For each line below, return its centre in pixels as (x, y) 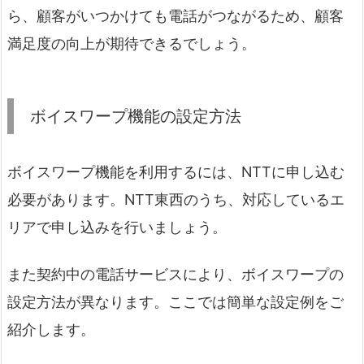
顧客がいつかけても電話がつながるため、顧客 (190, 16)
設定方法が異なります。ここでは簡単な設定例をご (175, 301)
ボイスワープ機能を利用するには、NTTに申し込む (176, 172)
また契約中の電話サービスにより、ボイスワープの (175, 274)
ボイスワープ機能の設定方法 (136, 116)
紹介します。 (51, 329)
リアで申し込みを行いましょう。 (117, 227)
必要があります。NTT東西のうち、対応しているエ (176, 200)
